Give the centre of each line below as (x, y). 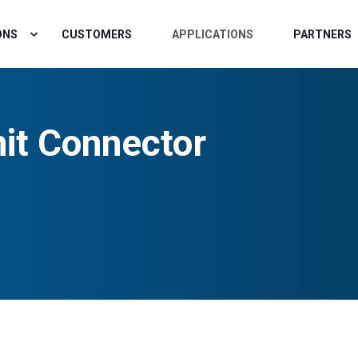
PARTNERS (323, 34)
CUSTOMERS (97, 34)
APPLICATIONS (213, 34)
